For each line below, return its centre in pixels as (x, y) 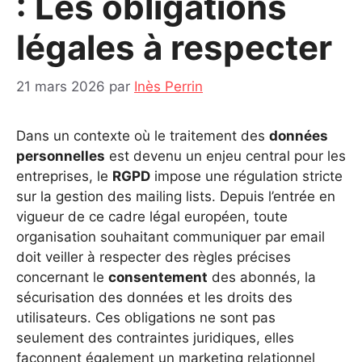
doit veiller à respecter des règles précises (154, 257)
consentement (158, 278)
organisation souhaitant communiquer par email (170, 237)
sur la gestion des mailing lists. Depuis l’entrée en (176, 197)
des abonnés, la (262, 278)
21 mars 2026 (61, 87)
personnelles (61, 156)
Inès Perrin (168, 87)
